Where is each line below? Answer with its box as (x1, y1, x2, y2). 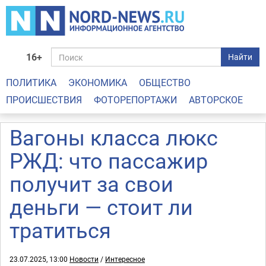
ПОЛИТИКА (6, 76, 56, 89)
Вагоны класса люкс (9, 123, 218, 151)
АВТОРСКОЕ (189, 93, 243, 106)
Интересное (105, 254, 145, 264)
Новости (69, 254, 99, 264)
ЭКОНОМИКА (68, 76, 127, 89)
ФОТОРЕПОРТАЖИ (94, 93, 177, 106)
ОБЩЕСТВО (139, 76, 191, 89)
